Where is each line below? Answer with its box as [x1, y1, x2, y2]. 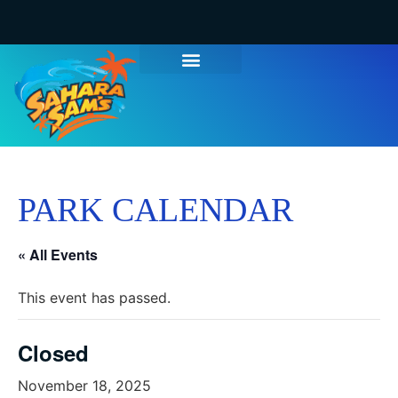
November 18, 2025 [18, 376, 151, 394]
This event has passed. [18, 288, 171, 306]
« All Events [18, 243, 98, 265]
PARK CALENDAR [18, 190, 293, 228]
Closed [18, 337, 89, 368]
